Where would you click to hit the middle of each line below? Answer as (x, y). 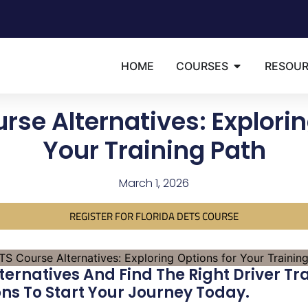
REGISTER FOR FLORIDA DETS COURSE (154, 216)
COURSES (202, 66)
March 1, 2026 (154, 183)
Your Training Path (154, 150)
